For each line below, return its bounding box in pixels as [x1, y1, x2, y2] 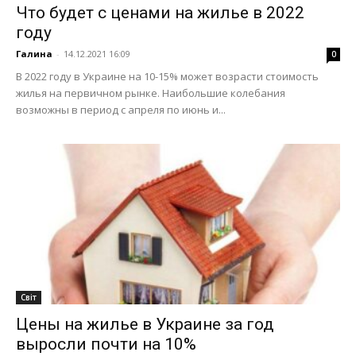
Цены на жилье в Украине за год [16, 314, 274, 334]
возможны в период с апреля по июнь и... [16, 103, 226, 118]
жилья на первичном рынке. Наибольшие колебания [16, 86, 285, 101]
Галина [16, 48, 52, 60]
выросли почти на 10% [16, 334, 196, 354]
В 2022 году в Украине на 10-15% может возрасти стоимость [16, 69, 319, 84]
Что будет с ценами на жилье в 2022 [16, 3, 304, 23]
